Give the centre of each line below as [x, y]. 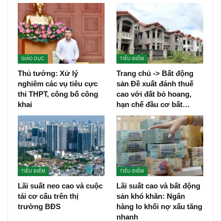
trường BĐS [39, 207]
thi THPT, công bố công [58, 94]
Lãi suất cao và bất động [158, 186]
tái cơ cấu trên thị [48, 196]
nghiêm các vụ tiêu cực [58, 84]
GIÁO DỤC [33, 59]
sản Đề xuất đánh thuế [155, 84]
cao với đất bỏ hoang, [154, 94]
